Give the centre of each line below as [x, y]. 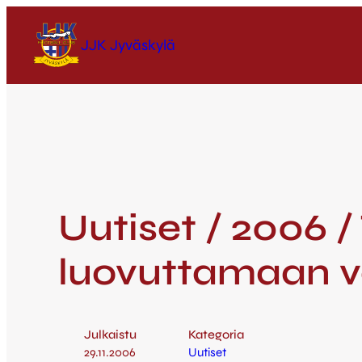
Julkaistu [110, 335]
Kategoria [216, 335]
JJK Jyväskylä [128, 45]
